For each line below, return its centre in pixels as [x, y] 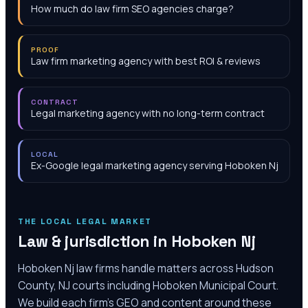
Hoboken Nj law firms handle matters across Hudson [146, 268]
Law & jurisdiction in [95, 241]
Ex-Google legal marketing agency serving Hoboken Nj [155, 165]
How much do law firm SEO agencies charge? [132, 9]
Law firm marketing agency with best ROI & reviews [146, 61]
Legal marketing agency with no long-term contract [148, 113]
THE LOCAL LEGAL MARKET [85, 221]
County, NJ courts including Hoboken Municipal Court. [148, 285]
